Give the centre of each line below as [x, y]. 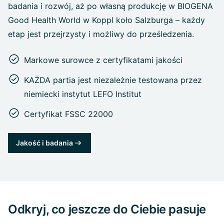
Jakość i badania [44, 142]
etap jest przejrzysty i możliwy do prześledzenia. [101, 34]
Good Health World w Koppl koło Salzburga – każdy [106, 20]
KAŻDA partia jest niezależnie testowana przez [113, 80]
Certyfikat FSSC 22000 [68, 114]
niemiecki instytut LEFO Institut [83, 94]
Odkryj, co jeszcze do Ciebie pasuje [107, 209]
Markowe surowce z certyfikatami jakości [103, 60]
